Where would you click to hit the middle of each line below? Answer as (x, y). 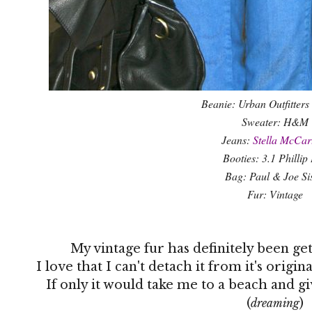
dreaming (275, 303)
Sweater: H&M (275, 121)
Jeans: (237, 139)
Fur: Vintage (275, 194)
